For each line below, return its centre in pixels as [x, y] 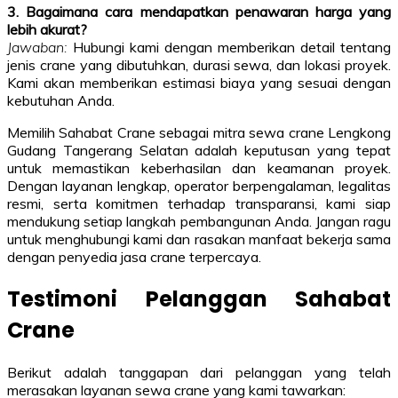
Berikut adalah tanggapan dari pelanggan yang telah [199, 372]
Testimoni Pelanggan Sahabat [199, 298]
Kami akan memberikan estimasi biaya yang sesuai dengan [199, 82]
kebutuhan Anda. [61, 100]
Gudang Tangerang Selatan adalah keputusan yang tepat [199, 150]
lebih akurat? [47, 29]
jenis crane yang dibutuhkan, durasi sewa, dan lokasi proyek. [199, 64]
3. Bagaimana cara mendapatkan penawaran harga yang [199, 11]
